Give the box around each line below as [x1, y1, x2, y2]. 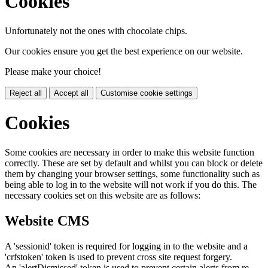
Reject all [10, 88, 42, 98]
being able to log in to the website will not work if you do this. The [5, 179, 257, 190]
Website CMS [5, 212, 89, 229]
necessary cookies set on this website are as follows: [5, 190, 200, 200]
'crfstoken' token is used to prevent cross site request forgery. [5, 251, 232, 262]
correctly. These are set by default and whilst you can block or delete [5, 157, 263, 168]
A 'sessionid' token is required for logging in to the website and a [5, 240, 248, 251]
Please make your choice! [5, 66, 101, 77]
